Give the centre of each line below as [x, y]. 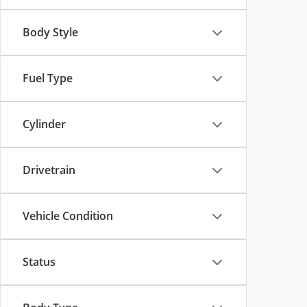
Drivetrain [49, 170]
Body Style [50, 32]
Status [39, 262]
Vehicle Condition [68, 216]
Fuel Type [48, 78]
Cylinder [44, 124]
